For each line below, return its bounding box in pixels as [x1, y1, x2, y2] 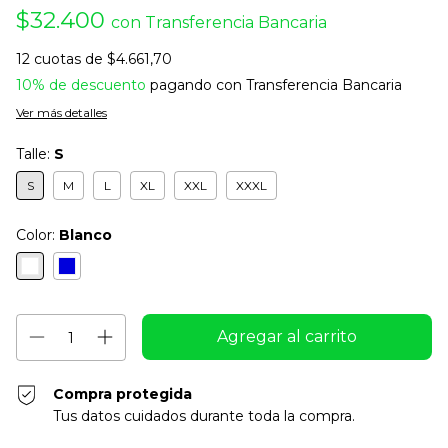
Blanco [59, 226, 112, 244]
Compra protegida [53, 385, 193, 403]
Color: [16, 226, 59, 244]
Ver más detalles [16, 105, 107, 120]
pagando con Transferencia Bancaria [146, 76, 402, 94]
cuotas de [34, 50, 107, 68]
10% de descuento [16, 76, 146, 94]
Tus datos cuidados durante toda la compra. [53, 407, 356, 425]
